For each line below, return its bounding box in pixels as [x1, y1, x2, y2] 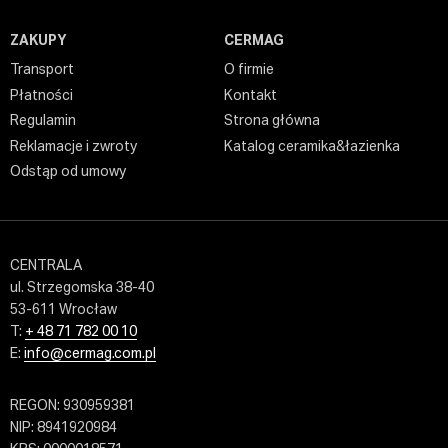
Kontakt [224, 88, 277, 103]
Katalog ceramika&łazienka [224, 139, 400, 154]
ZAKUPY [9, 34, 67, 49]
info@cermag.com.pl [23, 346, 156, 361]
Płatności [9, 88, 73, 103]
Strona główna [224, 114, 320, 129]
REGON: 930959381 [9, 398, 135, 413]
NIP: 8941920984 [9, 420, 117, 435]
